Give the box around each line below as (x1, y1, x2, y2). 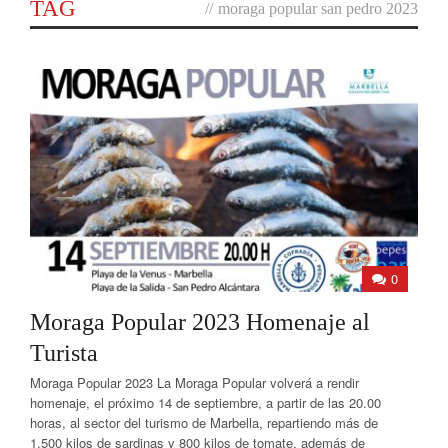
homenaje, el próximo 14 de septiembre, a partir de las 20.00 (30, 393, 381, 412)
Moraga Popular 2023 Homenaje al (30, 309, 370, 335)
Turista (30, 340, 98, 366)
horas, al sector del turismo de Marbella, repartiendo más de (30, 413, 378, 432)
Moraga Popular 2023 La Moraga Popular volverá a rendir (30, 373, 359, 392)
